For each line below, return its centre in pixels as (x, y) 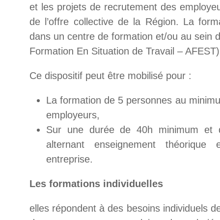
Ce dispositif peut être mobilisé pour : (110, 76)
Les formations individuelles (96, 184)
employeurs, (73, 115)
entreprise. (69, 159)
